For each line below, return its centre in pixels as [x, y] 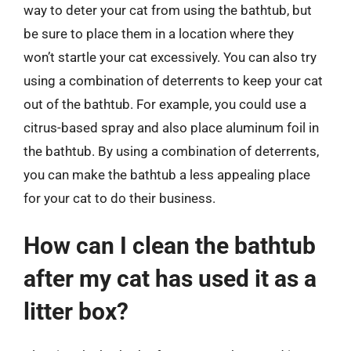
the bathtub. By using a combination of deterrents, [171, 151]
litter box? [76, 311]
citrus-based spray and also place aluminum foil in [171, 127]
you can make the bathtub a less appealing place [167, 174]
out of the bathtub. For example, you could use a [165, 104]
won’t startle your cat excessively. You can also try [170, 57]
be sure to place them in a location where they [159, 33]
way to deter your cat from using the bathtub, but [168, 10]
